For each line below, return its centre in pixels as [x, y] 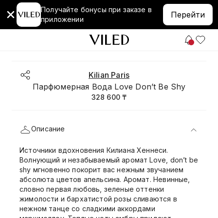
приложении [62, 19]
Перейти [188, 15]
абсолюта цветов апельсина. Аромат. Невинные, [105, 179]
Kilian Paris [109, 75]
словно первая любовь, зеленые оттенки [92, 189]
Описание [48, 129]
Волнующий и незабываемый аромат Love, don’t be [109, 160]
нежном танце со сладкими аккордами [87, 209]
